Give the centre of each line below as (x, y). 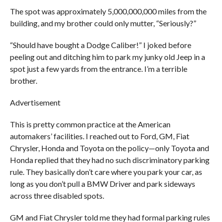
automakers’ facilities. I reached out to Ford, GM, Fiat (99, 136)
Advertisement (35, 103)
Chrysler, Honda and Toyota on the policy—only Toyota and (109, 148)
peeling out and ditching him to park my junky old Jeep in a (107, 57)
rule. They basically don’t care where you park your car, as (106, 172)
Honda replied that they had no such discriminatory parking (110, 160)
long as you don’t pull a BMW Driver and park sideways (102, 184)
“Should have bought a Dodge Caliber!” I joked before (100, 45)
